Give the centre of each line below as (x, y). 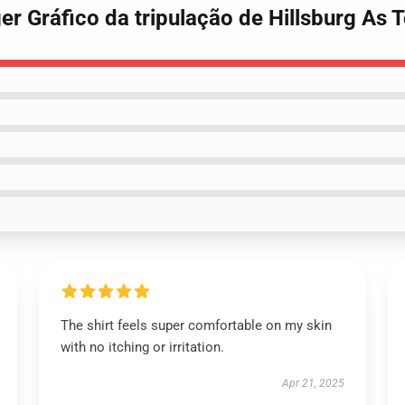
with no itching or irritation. (142, 347)
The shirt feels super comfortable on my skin (196, 325)
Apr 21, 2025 (314, 383)
